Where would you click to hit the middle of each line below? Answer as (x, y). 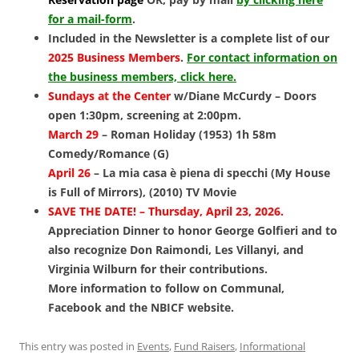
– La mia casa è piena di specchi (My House (210, 173)
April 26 (69, 173)
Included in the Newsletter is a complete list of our (189, 38)
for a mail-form (90, 19)
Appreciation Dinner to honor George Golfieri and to (193, 231)
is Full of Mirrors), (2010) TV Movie (142, 192)
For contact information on (262, 58)
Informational (272, 347)
